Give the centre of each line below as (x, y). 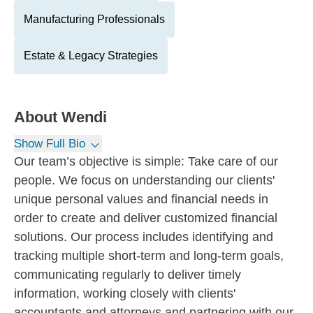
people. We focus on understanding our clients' (144, 180)
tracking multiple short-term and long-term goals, (149, 256)
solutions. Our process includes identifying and (144, 237)
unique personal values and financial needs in (141, 199)
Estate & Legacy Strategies (91, 56)
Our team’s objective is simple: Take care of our (146, 161)
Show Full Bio (50, 144)
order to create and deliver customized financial (146, 218)
